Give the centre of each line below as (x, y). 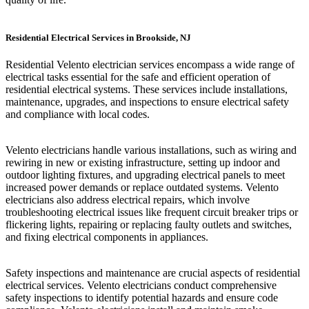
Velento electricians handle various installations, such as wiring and (151, 150)
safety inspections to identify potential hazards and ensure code (142, 298)
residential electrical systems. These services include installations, (147, 90)
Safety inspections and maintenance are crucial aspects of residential (153, 273)
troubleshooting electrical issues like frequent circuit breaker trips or (152, 212)
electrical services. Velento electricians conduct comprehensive (141, 286)
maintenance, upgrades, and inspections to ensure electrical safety (147, 102)
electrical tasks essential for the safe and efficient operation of (138, 77)
